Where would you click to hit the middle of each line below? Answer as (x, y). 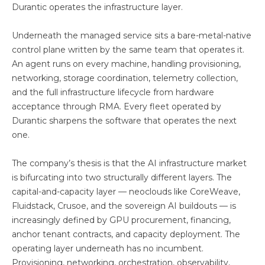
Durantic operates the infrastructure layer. (97, 7)
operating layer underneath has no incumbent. (108, 248)
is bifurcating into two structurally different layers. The (122, 177)
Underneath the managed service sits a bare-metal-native (132, 35)
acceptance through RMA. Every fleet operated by (117, 106)
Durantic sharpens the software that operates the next (124, 121)
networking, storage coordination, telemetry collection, (125, 78)
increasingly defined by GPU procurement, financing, (121, 220)
